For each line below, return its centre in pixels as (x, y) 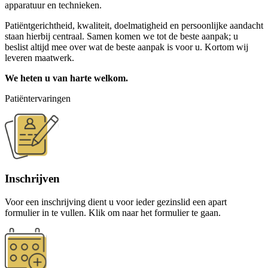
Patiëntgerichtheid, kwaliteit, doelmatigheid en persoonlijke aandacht (134, 25)
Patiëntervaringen (38, 98)
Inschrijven (32, 179)
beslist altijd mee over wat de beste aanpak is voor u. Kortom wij (127, 47)
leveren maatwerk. (39, 57)
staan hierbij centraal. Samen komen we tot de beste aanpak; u (121, 36)
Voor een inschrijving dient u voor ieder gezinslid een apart (116, 202)
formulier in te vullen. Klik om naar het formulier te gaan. (113, 213)
